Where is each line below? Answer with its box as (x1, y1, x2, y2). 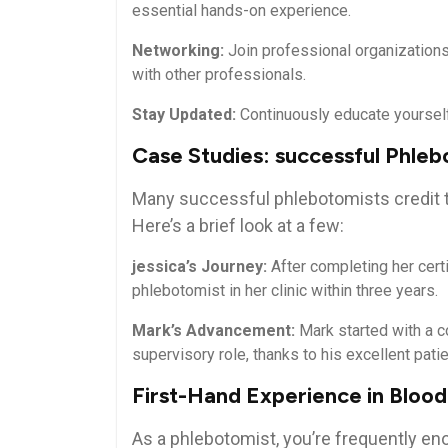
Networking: (132, 40, 224, 60)
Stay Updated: (132, 104, 236, 124)
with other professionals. (132, 64, 306, 84)
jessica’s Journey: (132, 256, 267, 276)
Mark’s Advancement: (132, 320, 295, 340)
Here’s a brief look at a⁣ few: (132, 214, 344, 236)
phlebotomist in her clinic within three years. (132, 280, 438, 300)
